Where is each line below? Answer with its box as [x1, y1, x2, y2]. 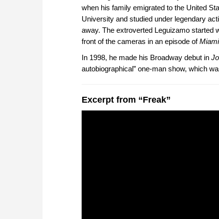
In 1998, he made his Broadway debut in [82, 53, 211, 62]
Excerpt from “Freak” [82, 95, 171, 105]
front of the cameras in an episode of [82, 37, 199, 46]
